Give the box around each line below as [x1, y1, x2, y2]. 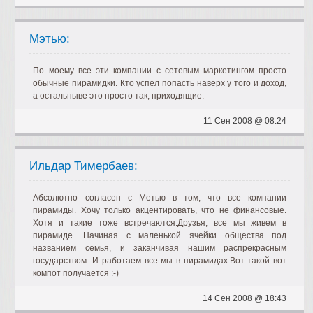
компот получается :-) [33, 268, 119, 278]
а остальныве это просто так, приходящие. [33, 91, 205, 101]
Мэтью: [29, 32, 71, 45]
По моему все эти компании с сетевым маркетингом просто [33, 66, 287, 75]
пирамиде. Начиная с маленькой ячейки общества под [33, 231, 287, 240]
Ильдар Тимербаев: [29, 159, 138, 173]
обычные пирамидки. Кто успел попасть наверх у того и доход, [33, 78, 287, 88]
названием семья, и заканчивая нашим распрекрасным [33, 243, 287, 253]
